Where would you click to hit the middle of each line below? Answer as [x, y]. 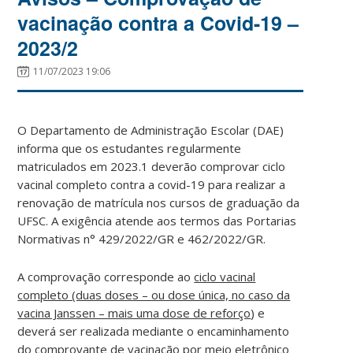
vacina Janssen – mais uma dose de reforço [134, 312]
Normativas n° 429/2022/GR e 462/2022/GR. [142, 238]
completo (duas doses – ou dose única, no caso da [154, 294]
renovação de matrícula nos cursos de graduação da [159, 202]
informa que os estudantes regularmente [130, 148]
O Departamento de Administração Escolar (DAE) [151, 130]
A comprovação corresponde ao [106, 276]
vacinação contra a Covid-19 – [158, 22]
